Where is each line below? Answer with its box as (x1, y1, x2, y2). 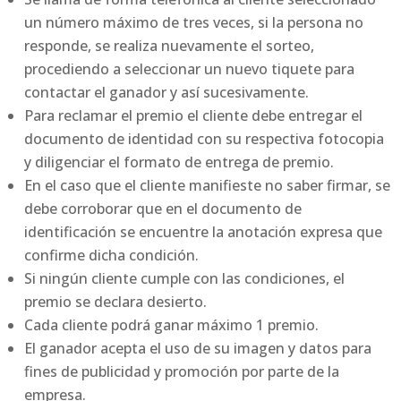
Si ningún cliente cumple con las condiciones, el (24, 269, 346, 289)
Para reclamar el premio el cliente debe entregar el (24, 106, 363, 126)
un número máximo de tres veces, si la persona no (24, 13, 364, 33)
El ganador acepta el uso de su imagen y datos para (24, 338, 372, 359)
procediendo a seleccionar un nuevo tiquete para (24, 59, 355, 80)
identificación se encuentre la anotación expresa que (24, 222, 383, 243)
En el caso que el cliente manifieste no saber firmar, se (24, 175, 391, 196)
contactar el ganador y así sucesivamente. (24, 82, 310, 103)
